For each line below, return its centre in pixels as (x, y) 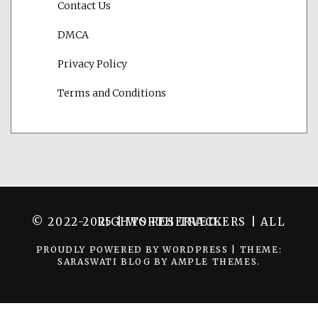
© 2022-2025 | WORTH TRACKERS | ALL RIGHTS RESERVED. (159, 222)
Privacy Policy (92, 64)
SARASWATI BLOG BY (114, 262)
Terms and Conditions (112, 93)
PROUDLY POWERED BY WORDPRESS (134, 250)
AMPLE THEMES (214, 262)
